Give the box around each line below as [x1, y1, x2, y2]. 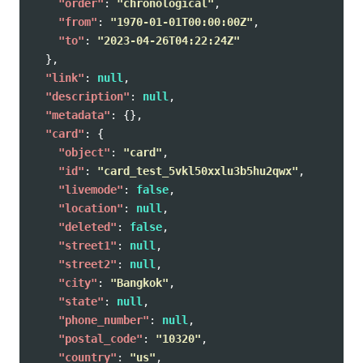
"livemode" [58, 183, 123, 196]
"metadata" [45, 109, 110, 122]
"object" [58, 146, 110, 159]
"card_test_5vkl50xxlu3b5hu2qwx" [97, 164, 298, 177]
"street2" [58, 258, 117, 271]
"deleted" [58, 220, 117, 233]
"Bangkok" [110, 276, 169, 289]
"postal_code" [58, 332, 143, 345]
